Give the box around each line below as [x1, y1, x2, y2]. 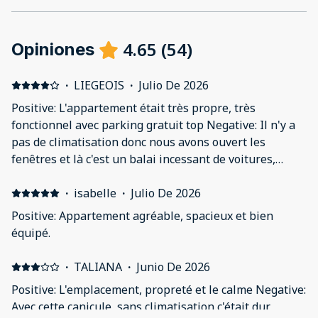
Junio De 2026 [136, 259, 210, 275]
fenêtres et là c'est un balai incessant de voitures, [11, 151, 275, 168]
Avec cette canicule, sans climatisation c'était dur [11, 299, 270, 315]
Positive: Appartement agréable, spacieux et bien [11, 208, 273, 224]
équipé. [11, 225, 50, 241]
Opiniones [11, 39, 94, 60]
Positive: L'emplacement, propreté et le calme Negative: [11, 282, 145, 298]
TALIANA [73, 259, 122, 275]
